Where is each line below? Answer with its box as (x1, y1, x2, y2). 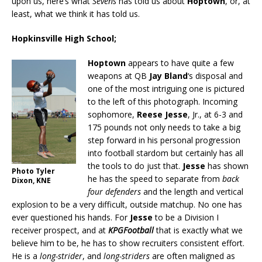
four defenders (88, 185, 141, 197)
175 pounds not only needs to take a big (88, 121, 240, 133)
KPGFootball (108, 224, 154, 236)
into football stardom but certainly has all (88, 147, 243, 158)
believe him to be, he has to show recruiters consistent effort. (12, 237, 244, 249)
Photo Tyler (12, 166, 55, 177)
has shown (205, 160, 249, 171)
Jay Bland (149, 70, 188, 81)
